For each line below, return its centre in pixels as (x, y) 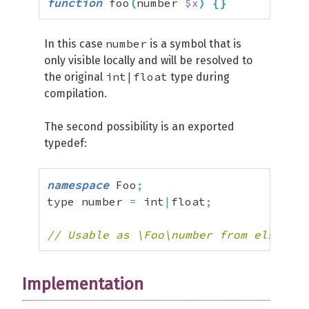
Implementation (83, 284)
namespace (78, 185)
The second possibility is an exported (139, 127)
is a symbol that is (194, 44)
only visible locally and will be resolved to (148, 60)
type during (199, 77)
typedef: (66, 143)
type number (88, 201)
